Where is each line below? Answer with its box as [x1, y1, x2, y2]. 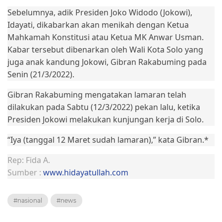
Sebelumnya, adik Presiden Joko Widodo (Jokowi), [7, 7, 192, 18]
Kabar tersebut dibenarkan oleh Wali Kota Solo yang [7, 44, 203, 55]
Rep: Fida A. [7, 155, 50, 166]
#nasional [13, 197, 42, 204]
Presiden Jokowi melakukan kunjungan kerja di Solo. [7, 114, 204, 125]
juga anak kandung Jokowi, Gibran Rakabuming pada [7, 56, 207, 67]
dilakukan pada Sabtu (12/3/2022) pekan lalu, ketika [7, 102, 200, 112]
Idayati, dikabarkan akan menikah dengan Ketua [7, 19, 189, 30]
